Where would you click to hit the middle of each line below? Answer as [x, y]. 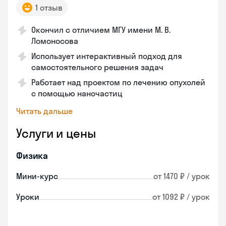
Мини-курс [37, 176]
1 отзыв [49, 8]
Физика [32, 156]
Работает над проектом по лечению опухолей [118, 82]
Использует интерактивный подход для [107, 56]
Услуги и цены [56, 133]
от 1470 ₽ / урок [182, 176]
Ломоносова [55, 41]
